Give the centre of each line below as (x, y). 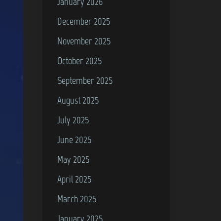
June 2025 (75, 139)
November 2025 (84, 41)
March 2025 (77, 199)
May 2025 (74, 159)
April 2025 (75, 179)
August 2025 (78, 100)
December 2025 (84, 21)
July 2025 (74, 120)
